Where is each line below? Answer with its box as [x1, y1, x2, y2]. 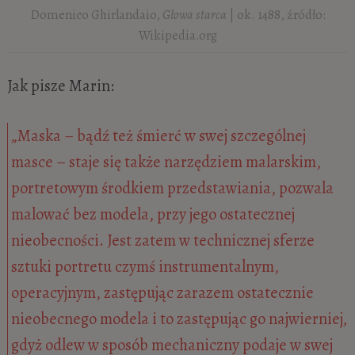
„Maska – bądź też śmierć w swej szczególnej [11, 124, 307, 147]
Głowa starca [162, 6, 227, 25]
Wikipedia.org [138, 26, 217, 45]
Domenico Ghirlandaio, [29, 6, 162, 25]
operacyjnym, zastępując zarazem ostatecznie [11, 281, 315, 304]
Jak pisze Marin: [6, 74, 114, 97]
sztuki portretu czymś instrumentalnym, [11, 255, 280, 278]
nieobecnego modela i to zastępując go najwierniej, [11, 307, 348, 330]
